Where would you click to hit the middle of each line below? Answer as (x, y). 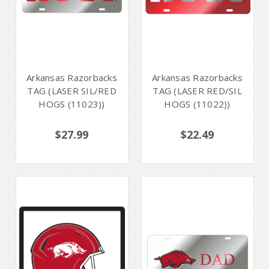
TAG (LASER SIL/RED (72, 91)
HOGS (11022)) (197, 104)
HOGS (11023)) (72, 104)
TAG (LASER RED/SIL (197, 91)
